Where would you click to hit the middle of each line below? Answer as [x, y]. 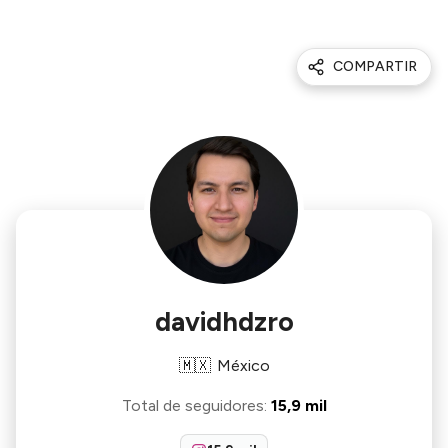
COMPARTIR [375, 66]
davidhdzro [224, 321]
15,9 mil [298, 405]
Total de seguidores [192, 405]
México [243, 365]
